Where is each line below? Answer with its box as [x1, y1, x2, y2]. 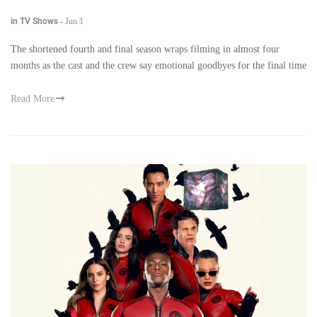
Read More [11, 93, 54, 105]
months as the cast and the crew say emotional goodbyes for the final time [11, 60, 306, 71]
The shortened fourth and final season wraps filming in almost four [11, 44, 279, 55]
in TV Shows [11, 16, 58, 27]
